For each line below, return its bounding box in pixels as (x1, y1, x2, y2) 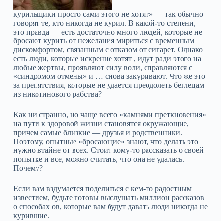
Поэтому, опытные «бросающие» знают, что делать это (13, 137, 198, 146)
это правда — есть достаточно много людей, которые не (13, 28, 202, 36)
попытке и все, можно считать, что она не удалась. (13, 155, 184, 163)
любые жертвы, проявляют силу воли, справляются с (13, 63, 192, 72)
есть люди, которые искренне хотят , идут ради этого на (13, 54, 201, 63)
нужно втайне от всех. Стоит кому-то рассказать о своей (13, 146, 204, 154)
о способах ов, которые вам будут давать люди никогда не (13, 202, 208, 211)
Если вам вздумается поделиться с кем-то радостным (13, 184, 192, 193)
